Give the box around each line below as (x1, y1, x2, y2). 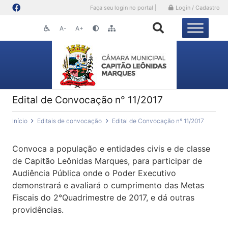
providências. (12, 205, 64, 215)
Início (12, 117, 27, 125)
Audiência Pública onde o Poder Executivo (12, 168, 176, 178)
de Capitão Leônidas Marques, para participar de (12, 156, 202, 166)
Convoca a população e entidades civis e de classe (12, 144, 210, 154)
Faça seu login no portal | (90, 4, 157, 11)
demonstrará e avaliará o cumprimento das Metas (12, 180, 204, 190)
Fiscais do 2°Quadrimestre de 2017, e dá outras (12, 192, 194, 203)
